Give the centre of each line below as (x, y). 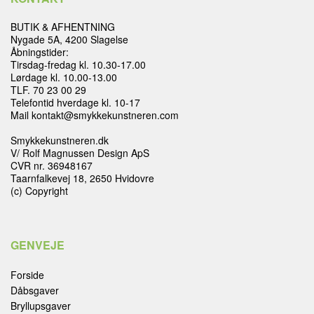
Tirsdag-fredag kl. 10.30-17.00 (78, 64)
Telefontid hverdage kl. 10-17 (75, 102)
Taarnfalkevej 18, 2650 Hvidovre (82, 178)
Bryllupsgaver (41, 305)
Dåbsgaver (35, 290)
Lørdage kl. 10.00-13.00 (64, 77)
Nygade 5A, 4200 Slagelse (69, 39)
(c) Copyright (39, 190)
